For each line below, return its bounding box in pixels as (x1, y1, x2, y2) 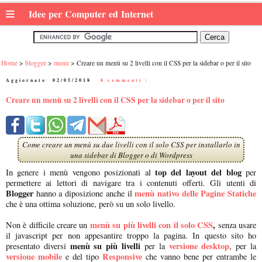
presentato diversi (6, 240, 70, 251)
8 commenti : (101, 77, 149, 84)
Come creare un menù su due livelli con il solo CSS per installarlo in (22, 139, 240, 150)
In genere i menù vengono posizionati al (6, 166, 155, 178)
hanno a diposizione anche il (36, 187, 135, 199)
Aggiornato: (6, 77, 53, 84)
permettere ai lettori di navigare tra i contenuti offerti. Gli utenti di (6, 177, 256, 188)
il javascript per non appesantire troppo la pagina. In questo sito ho (6, 229, 256, 241)
